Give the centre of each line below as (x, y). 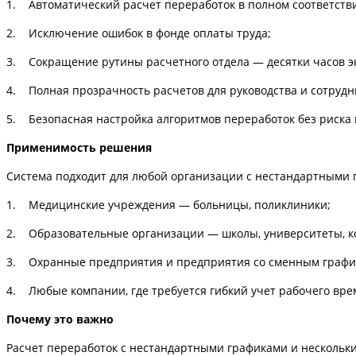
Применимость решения (79, 147)
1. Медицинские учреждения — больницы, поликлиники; (168, 204)
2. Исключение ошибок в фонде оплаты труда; (139, 33)
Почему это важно (60, 319)
